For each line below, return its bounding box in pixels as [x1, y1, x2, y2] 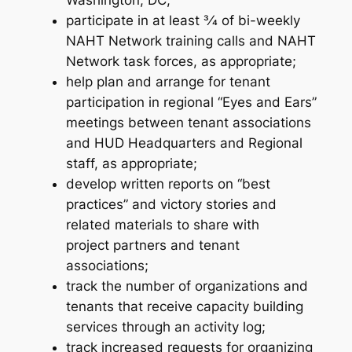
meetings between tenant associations [65, 115, 311, 131]
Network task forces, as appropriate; [65, 53, 296, 70]
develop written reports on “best [65, 176, 270, 192]
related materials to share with [65, 217, 259, 233]
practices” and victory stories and [65, 196, 277, 213]
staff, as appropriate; [65, 156, 197, 172]
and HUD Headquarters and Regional [65, 135, 302, 152]
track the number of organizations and [65, 278, 308, 295]
